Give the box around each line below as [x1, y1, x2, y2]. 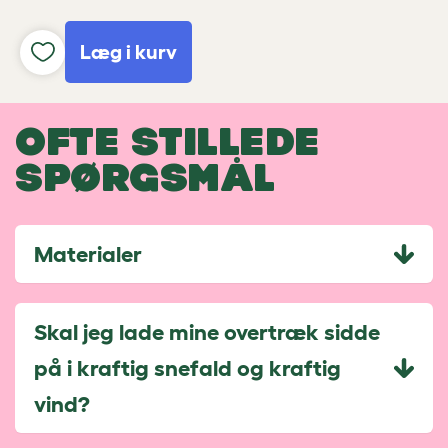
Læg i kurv [80, 41, 177, 63]
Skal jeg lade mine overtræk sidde [34, 319, 380, 344]
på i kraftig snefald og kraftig [34, 355, 341, 380]
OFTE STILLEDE [15, 119, 320, 163]
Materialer [34, 241, 142, 266]
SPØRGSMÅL [15, 155, 275, 199]
